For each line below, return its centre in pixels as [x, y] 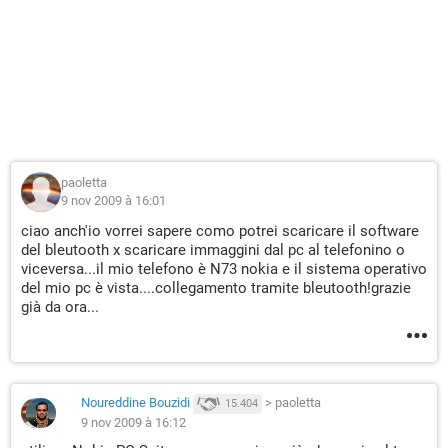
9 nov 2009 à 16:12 [133, 422]
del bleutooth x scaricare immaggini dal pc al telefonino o [213, 250]
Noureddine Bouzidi [135, 403]
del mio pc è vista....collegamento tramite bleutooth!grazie [216, 288]
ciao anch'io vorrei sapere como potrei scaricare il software [220, 231]
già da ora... [60, 307]
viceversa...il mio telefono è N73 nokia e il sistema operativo [224, 269]
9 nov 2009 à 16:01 [113, 200]
